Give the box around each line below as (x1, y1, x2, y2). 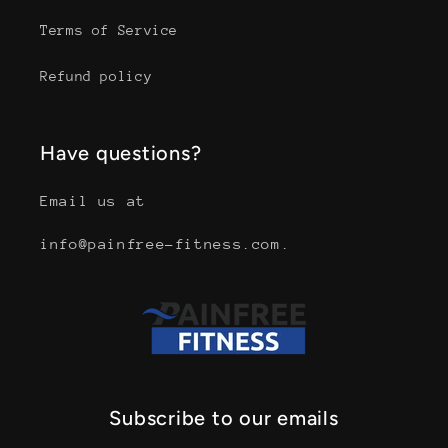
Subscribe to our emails (109, 406, 339, 431)
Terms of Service (40, 21, 179, 38)
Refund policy (40, 67, 153, 84)
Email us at (40, 192, 146, 210)
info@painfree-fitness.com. (40, 235, 291, 253)
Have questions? (40, 141, 202, 166)
